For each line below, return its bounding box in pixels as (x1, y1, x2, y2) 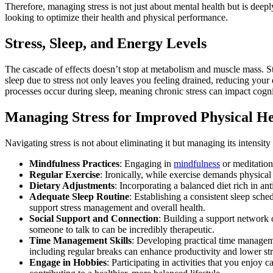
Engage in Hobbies (29, 257, 107, 268)
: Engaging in (119, 158, 174, 169)
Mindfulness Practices (29, 158, 119, 169)
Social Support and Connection (29, 213, 158, 224)
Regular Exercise (29, 169, 100, 180)
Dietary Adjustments (29, 180, 115, 191)
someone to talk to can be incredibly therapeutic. (29, 224, 214, 235)
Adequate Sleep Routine (29, 191, 129, 202)
